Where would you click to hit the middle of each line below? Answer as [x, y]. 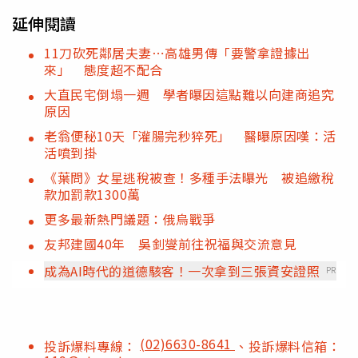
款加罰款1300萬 [92, 194]
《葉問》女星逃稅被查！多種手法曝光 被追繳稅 [189, 177]
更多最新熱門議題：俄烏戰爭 [130, 219]
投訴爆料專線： [92, 346]
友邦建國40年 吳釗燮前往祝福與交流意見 [170, 243]
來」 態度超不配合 [103, 69]
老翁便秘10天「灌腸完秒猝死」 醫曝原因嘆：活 [190, 135]
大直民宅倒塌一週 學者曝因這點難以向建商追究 [189, 94]
